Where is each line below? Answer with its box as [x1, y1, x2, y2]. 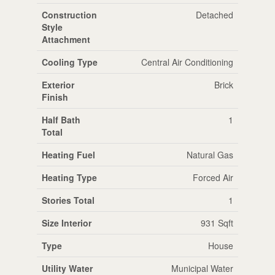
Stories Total [41, 193, 95, 206]
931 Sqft [200, 216, 233, 229]
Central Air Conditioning [141, 55, 233, 68]
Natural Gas [186, 148, 233, 161]
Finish [41, 90, 68, 103]
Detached [195, 8, 233, 21]
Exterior [41, 78, 74, 91]
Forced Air [192, 171, 233, 184]
